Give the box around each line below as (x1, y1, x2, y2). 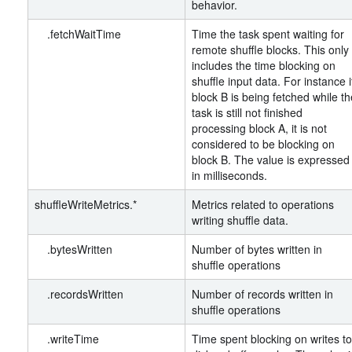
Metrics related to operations (192, 196, 334, 212)
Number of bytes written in (192, 241, 322, 257)
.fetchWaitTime (35, 26, 121, 42)
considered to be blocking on (192, 136, 335, 152)
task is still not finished (192, 104, 302, 120)
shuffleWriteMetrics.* (35, 196, 137, 212)
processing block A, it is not (192, 120, 327, 136)
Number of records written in (192, 286, 333, 302)
